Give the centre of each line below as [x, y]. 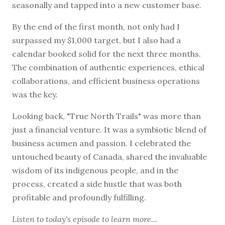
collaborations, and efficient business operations [106, 81]
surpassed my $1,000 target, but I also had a [96, 40]
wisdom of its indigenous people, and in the [95, 170]
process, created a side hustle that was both [97, 184]
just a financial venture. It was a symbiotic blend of [109, 129]
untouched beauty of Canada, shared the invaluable [109, 156]
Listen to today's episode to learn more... [85, 219]
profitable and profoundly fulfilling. [79, 197]
